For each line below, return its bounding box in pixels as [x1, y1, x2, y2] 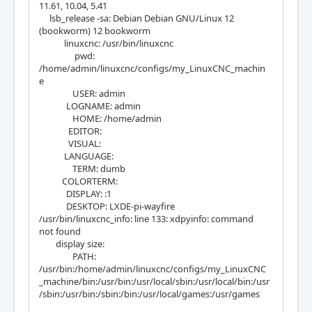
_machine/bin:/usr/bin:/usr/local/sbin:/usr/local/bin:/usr [39, 275, 270, 288]
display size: [39, 237, 107, 250]
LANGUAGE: [39, 150, 116, 162]
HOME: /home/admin [39, 112, 162, 125]
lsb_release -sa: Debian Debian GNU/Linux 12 [39, 12, 234, 24]
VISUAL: [39, 137, 103, 150]
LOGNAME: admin [39, 100, 141, 112]
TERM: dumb [39, 162, 125, 175]
